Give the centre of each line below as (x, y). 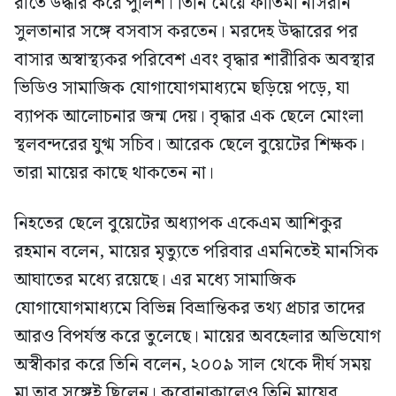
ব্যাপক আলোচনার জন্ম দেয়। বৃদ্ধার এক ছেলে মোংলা (189, 117)
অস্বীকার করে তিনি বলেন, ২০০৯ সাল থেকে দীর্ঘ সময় (193, 366)
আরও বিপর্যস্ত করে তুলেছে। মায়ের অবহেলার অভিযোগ (198, 337)
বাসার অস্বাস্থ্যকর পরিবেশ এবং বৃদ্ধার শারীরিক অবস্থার (194, 61)
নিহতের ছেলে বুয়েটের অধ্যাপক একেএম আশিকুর (178, 224)
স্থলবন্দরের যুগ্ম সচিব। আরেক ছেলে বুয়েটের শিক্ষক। (190, 145)
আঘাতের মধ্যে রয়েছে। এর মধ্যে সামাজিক (155, 281)
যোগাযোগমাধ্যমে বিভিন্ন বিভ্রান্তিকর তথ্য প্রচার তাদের (190, 309)
